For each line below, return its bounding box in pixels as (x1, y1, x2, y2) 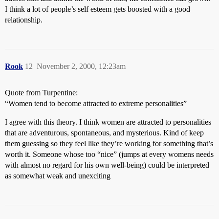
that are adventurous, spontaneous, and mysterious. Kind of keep (5, 129, 204, 137)
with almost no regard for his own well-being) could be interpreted (5, 161, 209, 169)
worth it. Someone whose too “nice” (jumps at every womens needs (5, 150, 214, 158)
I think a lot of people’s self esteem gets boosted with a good (5, 5, 190, 13)
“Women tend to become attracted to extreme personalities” (5, 99, 187, 108)
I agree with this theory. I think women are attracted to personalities (5, 118, 211, 126)
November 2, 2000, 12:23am (37, 62, 126, 70)
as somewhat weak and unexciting (5, 172, 110, 180)
